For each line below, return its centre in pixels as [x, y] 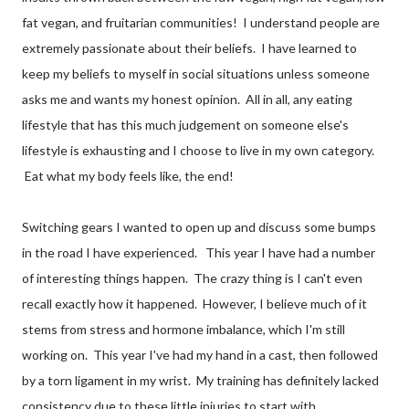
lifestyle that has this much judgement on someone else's [185, 125]
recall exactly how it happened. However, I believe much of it [194, 304]
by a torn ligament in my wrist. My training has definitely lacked [200, 380]
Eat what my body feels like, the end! [128, 176]
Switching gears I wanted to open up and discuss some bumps [199, 227]
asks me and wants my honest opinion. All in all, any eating [187, 99]
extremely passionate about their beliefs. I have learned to [189, 48]
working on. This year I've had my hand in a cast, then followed [200, 355]
